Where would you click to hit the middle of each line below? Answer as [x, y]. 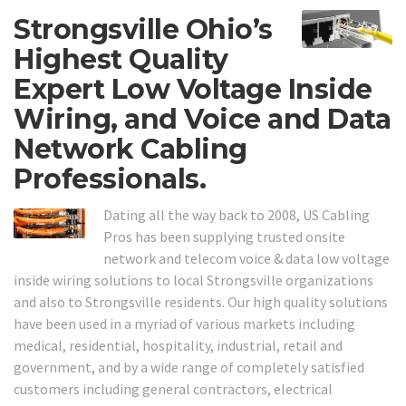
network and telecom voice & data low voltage [247, 258]
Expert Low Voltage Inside [193, 90]
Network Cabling [130, 150]
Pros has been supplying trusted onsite [225, 236]
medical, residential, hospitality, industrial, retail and [178, 345]
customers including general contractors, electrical [173, 388]
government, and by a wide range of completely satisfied [189, 367]
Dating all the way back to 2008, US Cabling [237, 214]
